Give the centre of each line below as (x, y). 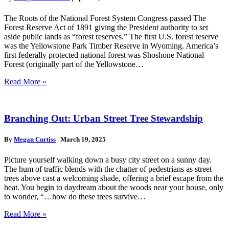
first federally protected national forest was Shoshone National (104, 55)
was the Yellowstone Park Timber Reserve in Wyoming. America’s (111, 45)
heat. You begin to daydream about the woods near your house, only (114, 187)
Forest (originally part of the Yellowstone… (74, 64)
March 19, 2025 (83, 140)
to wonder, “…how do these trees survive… (75, 196)
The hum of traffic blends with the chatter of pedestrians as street (108, 169)
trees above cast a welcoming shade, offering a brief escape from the (114, 178)
